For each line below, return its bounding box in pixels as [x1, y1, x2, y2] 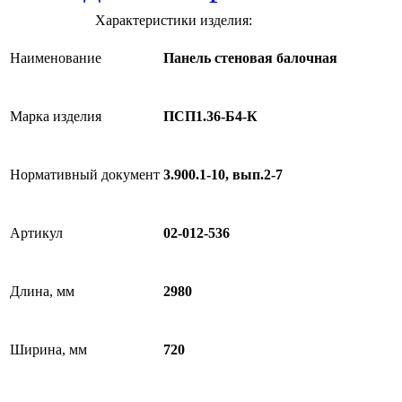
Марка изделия [10, 109, 101, 124]
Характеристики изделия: [95, 13, 252, 28]
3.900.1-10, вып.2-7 [163, 167, 283, 183]
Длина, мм [10, 284, 74, 299]
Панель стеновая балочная [163, 50, 337, 66]
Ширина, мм [10, 342, 87, 357]
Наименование [10, 50, 101, 66]
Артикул [10, 225, 63, 240]
